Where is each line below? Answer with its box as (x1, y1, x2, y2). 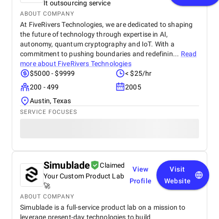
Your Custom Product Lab (44, 172, 124, 180)
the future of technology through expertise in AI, (20, 30, 168, 38)
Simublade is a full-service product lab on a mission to (20, 203, 186, 211)
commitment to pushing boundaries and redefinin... (20, 50, 181, 58)
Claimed (100, 161, 125, 169)
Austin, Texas (30, 97, 71, 105)
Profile (129, 177, 152, 185)
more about (20, 60, 58, 67)
